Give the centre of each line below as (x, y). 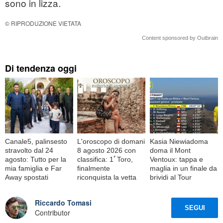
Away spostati (27, 177)
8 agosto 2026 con (107, 150)
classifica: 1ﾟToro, (105, 159)
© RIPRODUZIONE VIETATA (43, 23)
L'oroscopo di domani (111, 141)
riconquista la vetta (107, 177)
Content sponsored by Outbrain (180, 38)
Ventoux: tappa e (176, 159)
